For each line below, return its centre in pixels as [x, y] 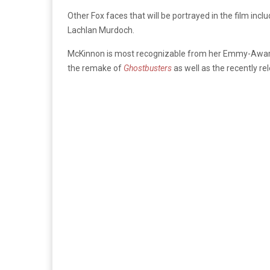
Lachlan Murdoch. [101, 30]
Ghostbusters [148, 68]
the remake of [96, 68]
